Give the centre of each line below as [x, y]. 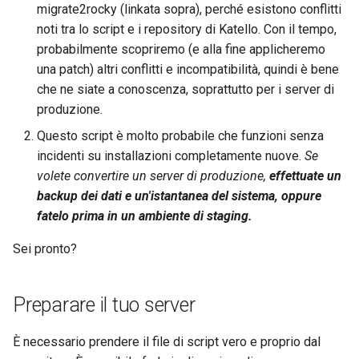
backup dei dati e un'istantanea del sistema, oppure [179, 196]
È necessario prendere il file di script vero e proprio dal [167, 342]
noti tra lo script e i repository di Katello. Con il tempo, [187, 29]
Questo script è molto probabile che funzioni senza [180, 136]
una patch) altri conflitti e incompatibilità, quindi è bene [188, 69]
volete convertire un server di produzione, [153, 176]
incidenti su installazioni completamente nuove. [171, 156]
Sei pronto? [45, 249]
